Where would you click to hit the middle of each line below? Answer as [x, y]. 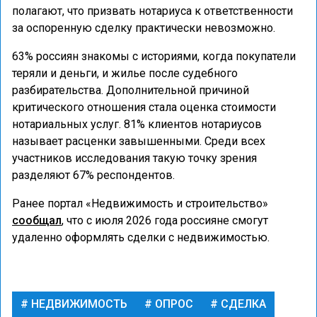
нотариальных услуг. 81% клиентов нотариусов [137, 124]
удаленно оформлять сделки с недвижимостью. [141, 237]
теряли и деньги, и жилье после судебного [125, 73]
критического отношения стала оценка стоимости [144, 107]
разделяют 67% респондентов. [93, 175]
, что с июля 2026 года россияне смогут [165, 220]
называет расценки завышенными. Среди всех [139, 141]
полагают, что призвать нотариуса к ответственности [152, 11]
